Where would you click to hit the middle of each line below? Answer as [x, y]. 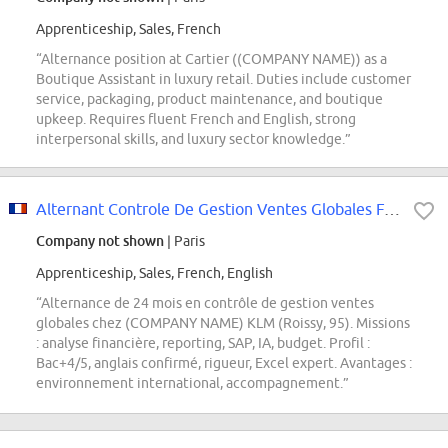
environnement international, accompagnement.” [192, 383]
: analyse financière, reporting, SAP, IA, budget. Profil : [203, 343]
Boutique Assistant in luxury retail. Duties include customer [223, 79]
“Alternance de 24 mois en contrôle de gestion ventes [205, 303]
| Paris [184, 241]
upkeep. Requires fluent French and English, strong [196, 119]
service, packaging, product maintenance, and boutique [209, 99]
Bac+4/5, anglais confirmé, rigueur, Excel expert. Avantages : [224, 363]
